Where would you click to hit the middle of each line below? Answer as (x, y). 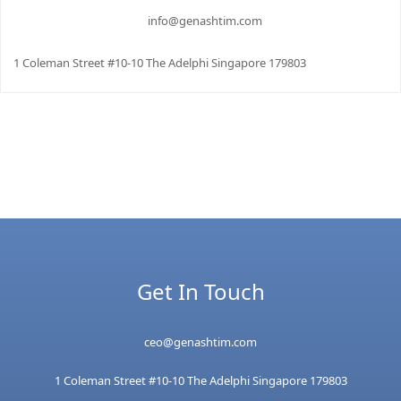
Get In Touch (200, 291)
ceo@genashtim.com (200, 341)
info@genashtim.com (205, 21)
